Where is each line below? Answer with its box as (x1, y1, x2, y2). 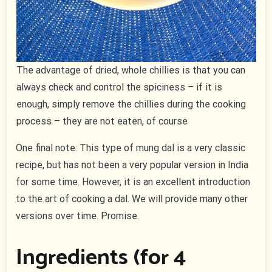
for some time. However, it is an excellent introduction (16, 176, 251, 188)
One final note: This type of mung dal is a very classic (16, 142, 246, 154)
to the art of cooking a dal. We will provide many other (16, 193, 248, 205)
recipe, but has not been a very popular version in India (16, 159, 249, 171)
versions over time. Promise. (16, 210, 140, 222)
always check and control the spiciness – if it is (16, 81, 222, 93)
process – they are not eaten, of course (16, 115, 188, 127)
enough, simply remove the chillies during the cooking (16, 98, 246, 110)
